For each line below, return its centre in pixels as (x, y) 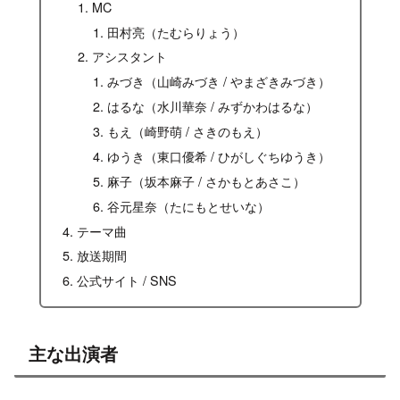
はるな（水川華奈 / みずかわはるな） (213, 106)
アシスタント (130, 56)
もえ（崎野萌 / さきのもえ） (188, 131)
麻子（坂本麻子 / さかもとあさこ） (207, 180)
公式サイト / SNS (126, 280)
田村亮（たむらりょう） (176, 31)
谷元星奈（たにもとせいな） (189, 205)
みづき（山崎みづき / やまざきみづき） (219, 81)
